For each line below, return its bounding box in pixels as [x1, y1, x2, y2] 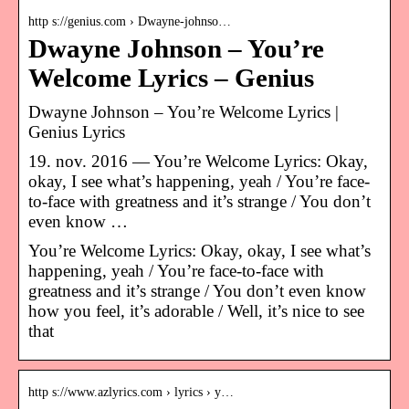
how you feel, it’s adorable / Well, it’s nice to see [28, 300, 364, 320]
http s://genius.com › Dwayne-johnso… [28, 14, 231, 28]
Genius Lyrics [28, 121, 125, 142]
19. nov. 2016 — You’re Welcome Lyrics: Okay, [28, 151, 368, 171]
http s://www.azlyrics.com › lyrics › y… [28, 384, 234, 399]
